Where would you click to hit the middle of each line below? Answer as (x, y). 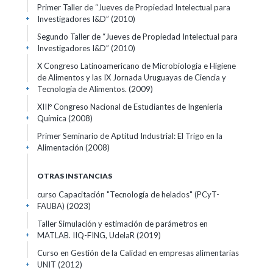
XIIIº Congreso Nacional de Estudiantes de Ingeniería (130, 107)
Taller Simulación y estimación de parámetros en (122, 224)
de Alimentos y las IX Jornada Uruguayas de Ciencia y (132, 77)
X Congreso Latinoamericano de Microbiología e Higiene (136, 66)
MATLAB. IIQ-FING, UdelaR (87, 235)
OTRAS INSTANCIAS (75, 176)
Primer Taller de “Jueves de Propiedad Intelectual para (134, 7)
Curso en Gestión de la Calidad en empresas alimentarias (138, 253)
